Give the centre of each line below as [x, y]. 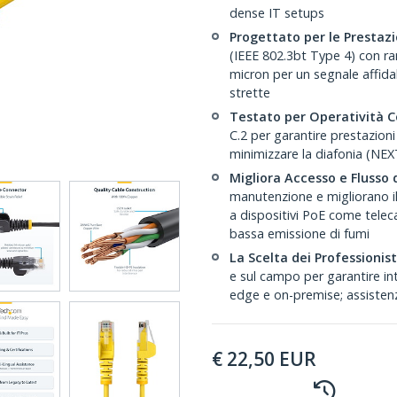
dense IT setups [277, 13]
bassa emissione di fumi [300, 234]
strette [250, 93]
